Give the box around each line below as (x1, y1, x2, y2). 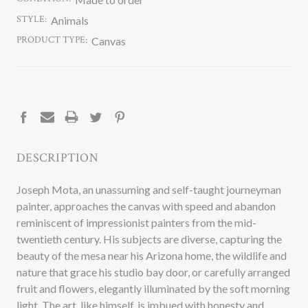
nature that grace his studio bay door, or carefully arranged (16, 265, 290, 278)
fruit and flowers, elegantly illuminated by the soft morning (16, 282, 290, 295)
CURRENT (16, 84, 60, 96)
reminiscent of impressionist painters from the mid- (16, 216, 256, 229)
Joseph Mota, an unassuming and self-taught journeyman (16, 183, 281, 196)
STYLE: (16, 13, 47, 25)
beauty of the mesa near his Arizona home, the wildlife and (16, 249, 287, 262)
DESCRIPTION (16, 150, 98, 166)
